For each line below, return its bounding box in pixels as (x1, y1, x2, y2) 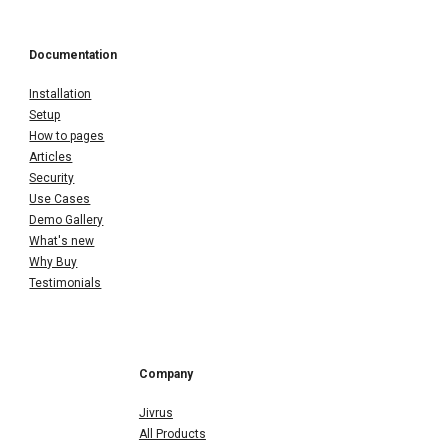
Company (138, 366, 193, 381)
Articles (29, 149, 73, 164)
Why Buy (29, 254, 78, 269)
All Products (138, 426, 206, 441)
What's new (29, 233, 95, 248)
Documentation (29, 47, 118, 62)
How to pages (29, 128, 105, 143)
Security (29, 170, 75, 185)
